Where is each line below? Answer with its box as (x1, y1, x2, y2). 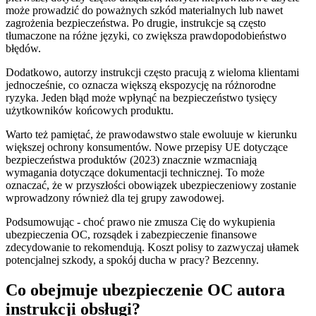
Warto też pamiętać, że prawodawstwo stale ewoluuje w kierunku (6, 128, 297, 141)
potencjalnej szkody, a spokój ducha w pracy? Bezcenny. (6, 254, 259, 267)
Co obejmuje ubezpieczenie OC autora (6, 281, 285, 300)
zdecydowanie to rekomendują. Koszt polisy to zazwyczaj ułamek (6, 241, 299, 254)
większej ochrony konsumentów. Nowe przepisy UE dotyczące (6, 141, 288, 154)
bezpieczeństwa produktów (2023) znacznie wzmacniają (6, 154, 257, 166)
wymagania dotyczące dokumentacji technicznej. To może (6, 166, 265, 179)
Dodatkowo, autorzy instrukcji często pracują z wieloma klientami (6, 66, 299, 79)
